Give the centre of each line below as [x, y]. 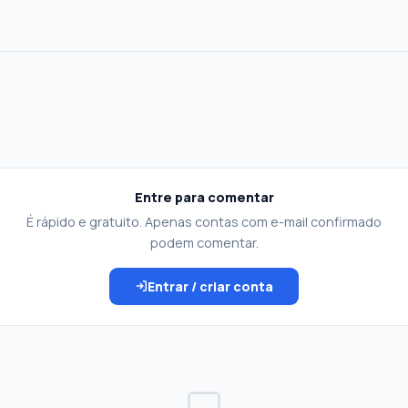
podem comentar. [204, 242]
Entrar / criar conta [210, 286]
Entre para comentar [204, 197]
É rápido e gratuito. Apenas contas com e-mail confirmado [204, 221]
